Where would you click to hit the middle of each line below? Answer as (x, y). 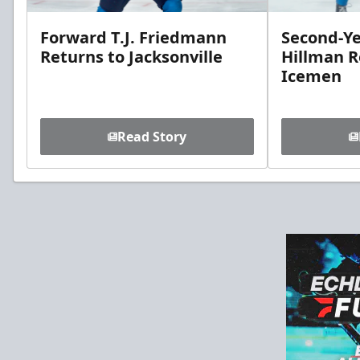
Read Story (152, 137)
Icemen (311, 76)
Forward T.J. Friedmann (133, 38)
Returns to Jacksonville (131, 57)
